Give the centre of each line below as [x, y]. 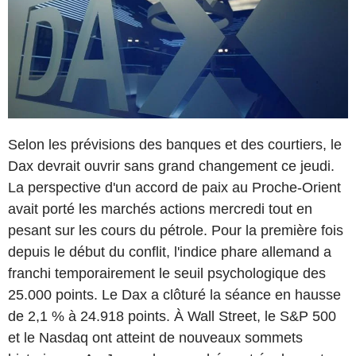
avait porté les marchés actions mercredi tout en [160, 209]
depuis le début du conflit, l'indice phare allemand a [170, 252]
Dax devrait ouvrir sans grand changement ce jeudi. [171, 166]
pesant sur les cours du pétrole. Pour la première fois [176, 230]
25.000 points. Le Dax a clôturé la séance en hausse [174, 294]
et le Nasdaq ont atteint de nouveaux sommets [155, 337]
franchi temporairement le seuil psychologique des [167, 273]
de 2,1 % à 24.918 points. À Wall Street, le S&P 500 [172, 316]
